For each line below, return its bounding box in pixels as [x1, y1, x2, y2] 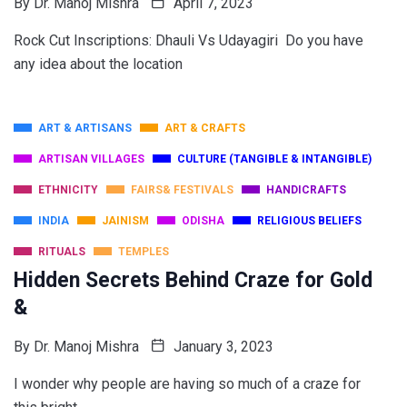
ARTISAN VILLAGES [38, 153, 144, 166]
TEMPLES [118, 245, 169, 259]
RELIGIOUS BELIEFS [257, 214, 362, 228]
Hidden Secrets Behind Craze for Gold [14, 268, 378, 293]
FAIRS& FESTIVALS [131, 184, 233, 197]
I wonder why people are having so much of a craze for [14, 375, 361, 393]
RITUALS [38, 245, 85, 259]
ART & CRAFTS [164, 122, 245, 135]
